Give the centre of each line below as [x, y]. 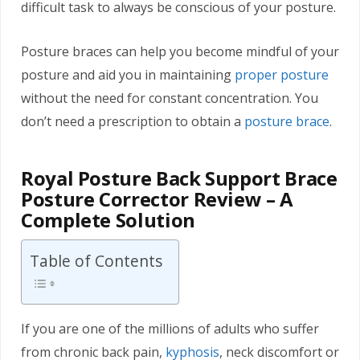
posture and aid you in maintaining [128, 75]
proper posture [282, 75]
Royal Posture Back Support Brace [179, 178]
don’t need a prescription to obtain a [133, 121]
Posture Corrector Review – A [157, 199]
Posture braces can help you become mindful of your [180, 51]
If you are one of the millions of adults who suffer [170, 329]
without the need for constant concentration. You [170, 98]
